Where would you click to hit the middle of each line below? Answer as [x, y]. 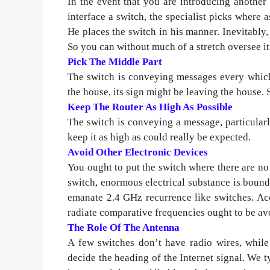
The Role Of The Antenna [124, 227]
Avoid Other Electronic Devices [138, 152]
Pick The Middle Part [115, 61]
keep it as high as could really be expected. [159, 137]
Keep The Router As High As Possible [150, 107]
